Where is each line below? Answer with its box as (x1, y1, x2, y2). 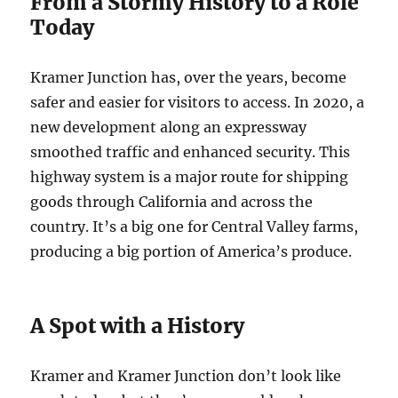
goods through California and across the (30, 192, 314, 211)
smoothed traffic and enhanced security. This (30, 142, 351, 161)
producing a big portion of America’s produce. (30, 242, 353, 260)
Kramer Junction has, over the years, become (30, 68, 347, 86)
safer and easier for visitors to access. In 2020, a (30, 92, 365, 111)
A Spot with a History (30, 312, 245, 338)
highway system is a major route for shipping (30, 167, 349, 186)
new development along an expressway (30, 117, 307, 136)
